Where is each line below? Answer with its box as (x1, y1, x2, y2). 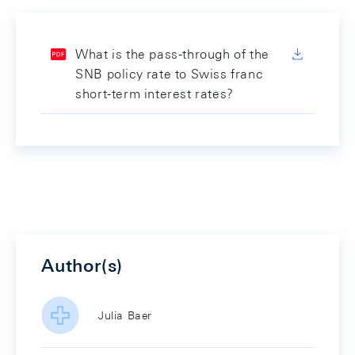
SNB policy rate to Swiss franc (75, 67, 263, 82)
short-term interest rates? (75, 86, 234, 101)
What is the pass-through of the (75, 47, 269, 62)
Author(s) (41, 255, 124, 276)
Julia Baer (98, 309, 152, 322)
